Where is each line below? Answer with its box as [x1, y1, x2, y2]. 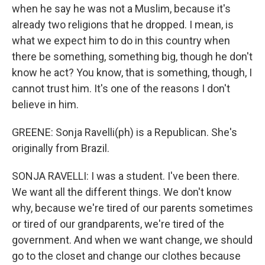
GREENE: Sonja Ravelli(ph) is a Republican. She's [12, 126, 237, 138]
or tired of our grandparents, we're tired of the [12, 218, 224, 230]
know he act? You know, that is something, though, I [12, 66, 252, 79]
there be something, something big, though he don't [12, 50, 253, 63]
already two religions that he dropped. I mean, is [12, 18, 234, 31]
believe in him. [12, 98, 79, 111]
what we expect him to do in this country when [12, 34, 230, 47]
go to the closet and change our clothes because [12, 250, 241, 262]
